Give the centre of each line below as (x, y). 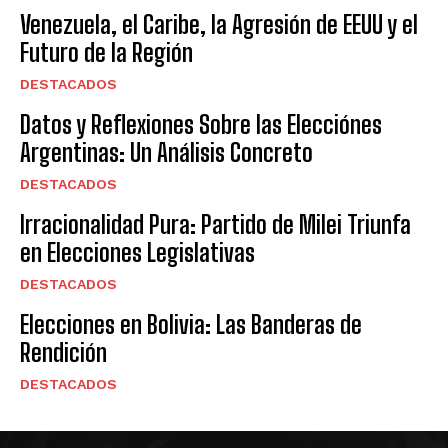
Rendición (63, 352)
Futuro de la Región (106, 52)
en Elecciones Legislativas (137, 252)
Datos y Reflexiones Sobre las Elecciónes (201, 124)
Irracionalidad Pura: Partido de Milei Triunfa (215, 224)
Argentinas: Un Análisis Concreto (166, 152)
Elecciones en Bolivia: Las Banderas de (191, 324)
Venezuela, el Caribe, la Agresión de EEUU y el (219, 24)
